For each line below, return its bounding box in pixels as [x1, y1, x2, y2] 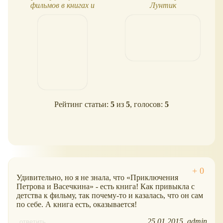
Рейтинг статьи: [54, 100, 111, 109]
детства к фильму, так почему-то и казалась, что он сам [16, 191, 203, 200]
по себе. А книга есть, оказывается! [16, 200, 137, 209]
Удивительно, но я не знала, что [16, 173, 126, 182]
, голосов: [130, 100, 165, 109]
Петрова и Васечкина [16, 182, 90, 191]
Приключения [130, 173, 178, 182]
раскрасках [43, 9, 81, 18]
